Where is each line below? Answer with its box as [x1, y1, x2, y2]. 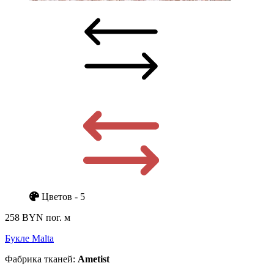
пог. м [46, 212, 70, 223]
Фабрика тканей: [5, 253, 78, 264]
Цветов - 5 [39, 191, 85, 202]
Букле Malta [5, 232, 54, 243]
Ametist [78, 253, 109, 264]
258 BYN [5, 212, 46, 223]
